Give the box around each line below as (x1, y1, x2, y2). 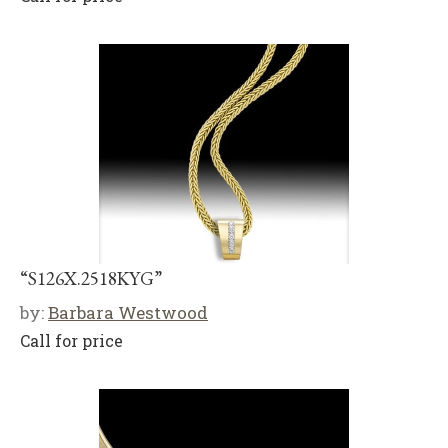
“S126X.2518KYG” (20, 265, 162, 291)
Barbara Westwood (48, 300, 208, 324)
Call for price (20, 329, 123, 351)
